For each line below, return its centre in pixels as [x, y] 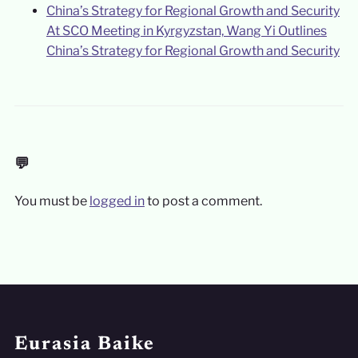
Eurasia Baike [84, 345]
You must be [52, 201]
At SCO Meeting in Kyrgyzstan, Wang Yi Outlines [186, 30]
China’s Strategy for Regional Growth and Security [193, 50]
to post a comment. [203, 201]
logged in [117, 201]
